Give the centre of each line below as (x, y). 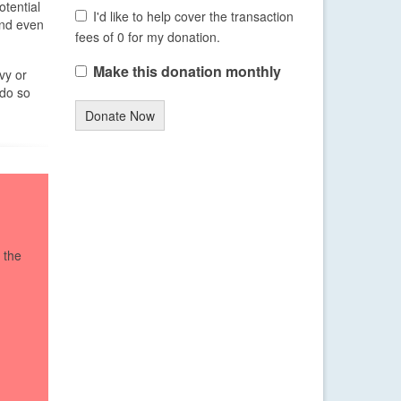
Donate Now (119, 116)
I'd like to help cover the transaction (193, 17)
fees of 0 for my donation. (147, 37)
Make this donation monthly (187, 72)
